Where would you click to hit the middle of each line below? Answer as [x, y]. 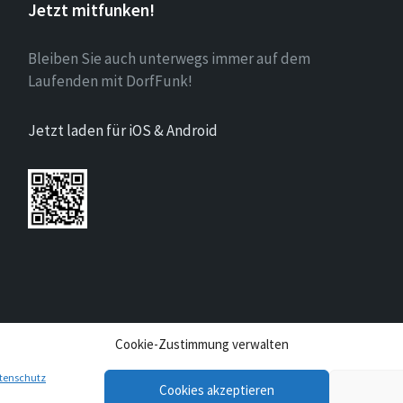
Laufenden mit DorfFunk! [110, 81]
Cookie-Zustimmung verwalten [201, 344]
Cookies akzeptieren [217, 390]
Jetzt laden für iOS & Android [122, 130]
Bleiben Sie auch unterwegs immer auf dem [169, 58]
